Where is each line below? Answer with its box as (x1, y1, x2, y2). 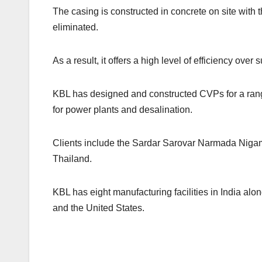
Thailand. (53, 154, 92, 164)
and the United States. (53, 203, 144, 213)
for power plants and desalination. (53, 105, 192, 115)
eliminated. (53, 22, 98, 33)
